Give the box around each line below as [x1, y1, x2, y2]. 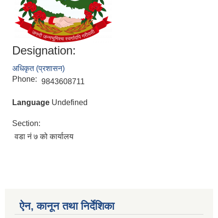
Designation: [12, 44, 76, 57]
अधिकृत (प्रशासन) [12, 64, 65, 73]
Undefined [50, 98, 88, 107]
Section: [12, 119, 42, 128]
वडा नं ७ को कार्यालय [15, 132, 73, 141]
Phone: [12, 75, 39, 84]
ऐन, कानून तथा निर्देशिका [19, 200, 114, 213]
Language [12, 98, 50, 107]
